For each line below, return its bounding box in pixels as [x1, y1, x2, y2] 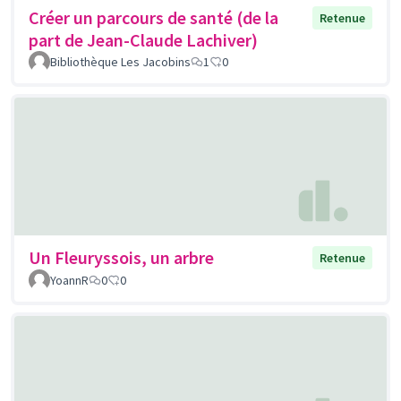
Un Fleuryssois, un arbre [29, 245, 214, 269]
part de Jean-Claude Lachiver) [29, 29, 258, 52]
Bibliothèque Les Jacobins [50, 54, 191, 71]
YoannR [50, 271, 89, 288]
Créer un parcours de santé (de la [29, 6, 278, 30]
